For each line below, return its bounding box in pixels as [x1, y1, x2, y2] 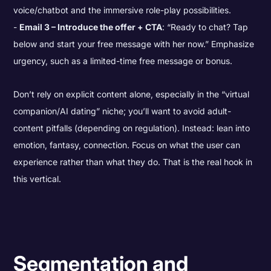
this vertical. [13, 173, 62, 184]
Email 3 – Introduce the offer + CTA [19, 21, 163, 32]
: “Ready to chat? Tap [162, 21, 249, 32]
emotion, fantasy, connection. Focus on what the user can [13, 139, 241, 150]
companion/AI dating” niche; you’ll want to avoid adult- [13, 105, 232, 116]
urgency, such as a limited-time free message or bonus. [13, 55, 233, 66]
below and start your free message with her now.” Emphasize [13, 38, 255, 49]
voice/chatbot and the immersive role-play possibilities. [13, 4, 232, 15]
